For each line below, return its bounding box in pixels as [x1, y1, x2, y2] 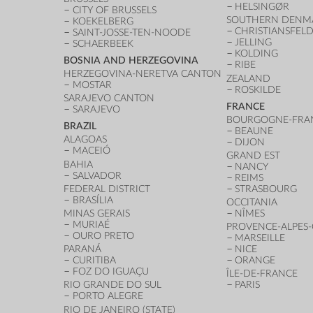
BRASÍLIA [73, 194, 114, 205]
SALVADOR [73, 170, 122, 181]
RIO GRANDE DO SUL [64, 279, 162, 291]
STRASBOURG [235, 183, 298, 194]
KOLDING [235, 48, 279, 59]
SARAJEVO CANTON [64, 93, 155, 104]
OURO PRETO [73, 231, 135, 241]
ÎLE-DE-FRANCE [226, 268, 298, 279]
